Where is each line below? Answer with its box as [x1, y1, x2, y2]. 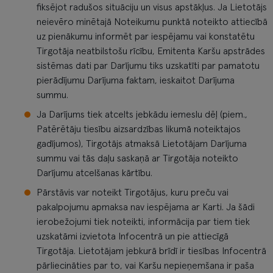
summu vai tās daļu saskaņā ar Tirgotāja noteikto [37, 154, 238, 163]
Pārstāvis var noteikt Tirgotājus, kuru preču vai [37, 188, 229, 197]
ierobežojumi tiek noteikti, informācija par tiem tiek [37, 217, 250, 227]
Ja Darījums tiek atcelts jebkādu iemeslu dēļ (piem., [37, 110, 247, 119]
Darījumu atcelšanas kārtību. [37, 168, 152, 178]
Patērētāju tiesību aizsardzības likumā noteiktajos [37, 124, 241, 134]
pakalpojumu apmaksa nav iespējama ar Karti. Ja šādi [37, 202, 255, 212]
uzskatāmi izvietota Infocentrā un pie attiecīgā [37, 232, 229, 241]
